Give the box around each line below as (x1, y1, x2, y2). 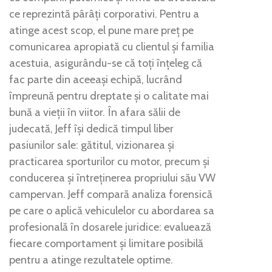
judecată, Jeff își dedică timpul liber (9, 121, 174, 135)
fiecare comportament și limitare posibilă (9, 236, 203, 250)
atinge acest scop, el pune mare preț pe (9, 23, 194, 37)
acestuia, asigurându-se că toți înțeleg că (9, 56, 202, 70)
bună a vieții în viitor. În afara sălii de (9, 105, 180, 119)
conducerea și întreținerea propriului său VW (9, 171, 216, 185)
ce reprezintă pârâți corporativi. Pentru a (9, 7, 199, 21)
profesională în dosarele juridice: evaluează (9, 220, 211, 234)
